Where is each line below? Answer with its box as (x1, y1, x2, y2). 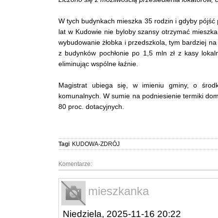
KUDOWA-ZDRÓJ (72, 140, 120, 147)
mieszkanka (88, 184, 149, 198)
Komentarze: (58, 160, 92, 167)
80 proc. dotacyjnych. (58, 102, 124, 110)
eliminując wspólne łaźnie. (58, 59, 138, 68)
